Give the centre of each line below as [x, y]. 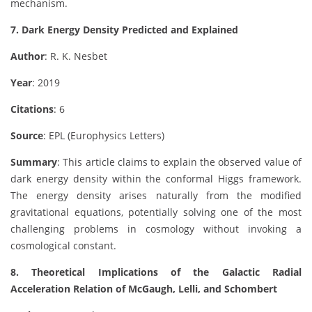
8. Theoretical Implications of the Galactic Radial [156, 272]
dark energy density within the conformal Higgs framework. [156, 179]
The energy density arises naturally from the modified [156, 196]
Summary [34, 162]
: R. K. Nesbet [76, 56]
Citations [32, 109]
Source [27, 136]
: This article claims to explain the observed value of [179, 162]
